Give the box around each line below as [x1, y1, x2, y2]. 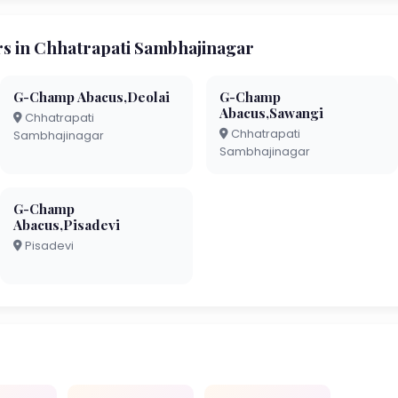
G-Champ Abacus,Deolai [13, 87, 171, 106]
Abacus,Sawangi [219, 103, 323, 122]
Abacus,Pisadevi [13, 215, 121, 234]
